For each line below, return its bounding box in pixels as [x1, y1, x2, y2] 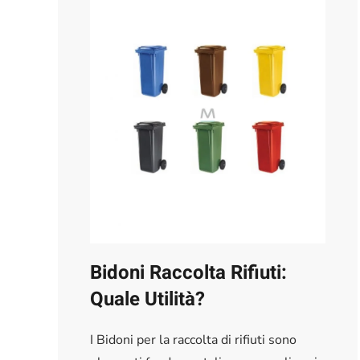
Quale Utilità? [90, 284, 205, 313]
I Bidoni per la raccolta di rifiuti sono [90, 330, 297, 349]
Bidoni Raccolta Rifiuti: [90, 258, 287, 287]
